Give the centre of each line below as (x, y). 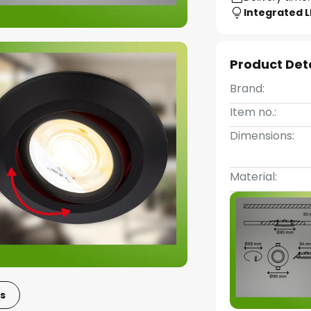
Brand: (247, 89)
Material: (254, 177)
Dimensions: (262, 136)
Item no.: (253, 112)
